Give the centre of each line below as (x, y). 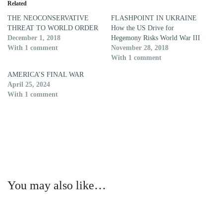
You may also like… (57, 186)
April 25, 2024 (29, 85)
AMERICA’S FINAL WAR (46, 75)
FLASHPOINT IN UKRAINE (154, 18)
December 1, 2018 (34, 38)
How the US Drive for (142, 28)
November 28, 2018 (140, 48)
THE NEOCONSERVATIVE (48, 18)
